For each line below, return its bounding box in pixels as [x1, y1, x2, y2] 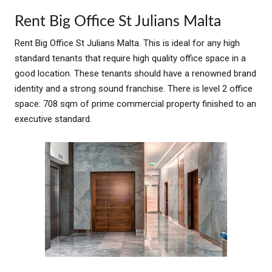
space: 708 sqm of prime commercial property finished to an [15, 98, 256, 110]
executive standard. [15, 114, 92, 125]
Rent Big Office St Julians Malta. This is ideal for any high [15, 38, 240, 49]
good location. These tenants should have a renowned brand [15, 68, 256, 80]
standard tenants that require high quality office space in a [15, 53, 246, 64]
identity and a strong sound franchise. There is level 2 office [15, 83, 253, 95]
